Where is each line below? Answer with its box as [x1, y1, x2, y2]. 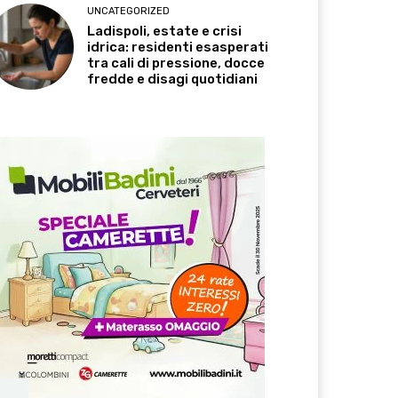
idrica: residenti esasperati [87, 39, 269, 56]
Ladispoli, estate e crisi [87, 23, 243, 40]
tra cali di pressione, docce [87, 55, 266, 72]
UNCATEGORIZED [87, 5, 171, 18]
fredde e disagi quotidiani [87, 71, 259, 88]
